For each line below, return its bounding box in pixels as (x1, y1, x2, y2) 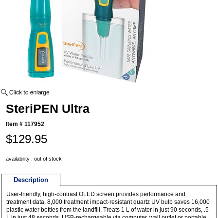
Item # (6, 121, 25, 128)
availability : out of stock (6, 156, 62, 162)
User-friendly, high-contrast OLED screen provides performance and (6, 191, 186, 198)
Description (13, 176, 48, 184)
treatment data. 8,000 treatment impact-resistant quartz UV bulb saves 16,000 (6, 199, 210, 206)
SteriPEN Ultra (6, 102, 90, 116)
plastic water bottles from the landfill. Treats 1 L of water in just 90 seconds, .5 (6, 206, 209, 214)
